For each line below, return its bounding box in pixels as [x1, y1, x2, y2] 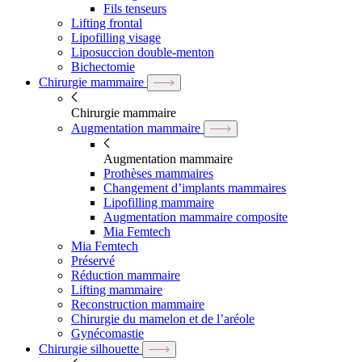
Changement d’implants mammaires [103, 181, 286, 195]
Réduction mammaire [71, 268, 180, 282]
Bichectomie [71, 60, 135, 74]
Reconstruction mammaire [71, 297, 204, 311]
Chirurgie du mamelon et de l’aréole [71, 312, 255, 326]
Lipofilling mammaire [103, 196, 214, 209]
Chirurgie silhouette [39, 342, 139, 356]
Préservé [71, 254, 115, 267]
